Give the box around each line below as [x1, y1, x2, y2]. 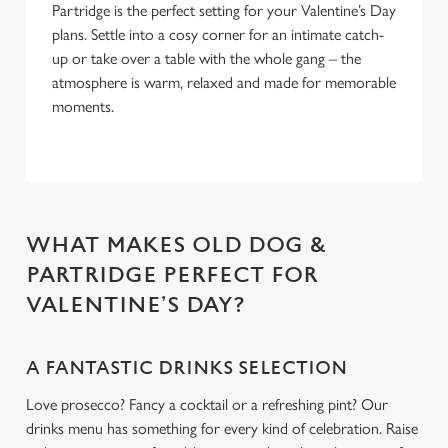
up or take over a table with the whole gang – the [52, 49, 361, 68]
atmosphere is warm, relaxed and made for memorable [52, 73, 396, 92]
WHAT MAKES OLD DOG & [26, 233, 327, 258]
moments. [52, 97, 114, 116]
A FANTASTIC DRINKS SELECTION [26, 358, 347, 379]
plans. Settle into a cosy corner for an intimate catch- [52, 25, 384, 44]
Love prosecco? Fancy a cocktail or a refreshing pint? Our [26, 395, 388, 414]
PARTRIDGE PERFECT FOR [26, 263, 318, 288]
